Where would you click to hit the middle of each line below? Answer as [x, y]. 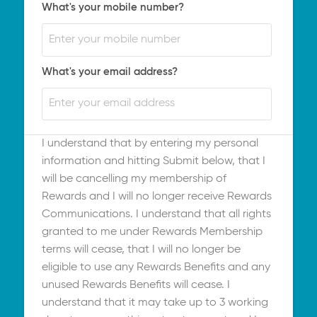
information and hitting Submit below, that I [153, 161]
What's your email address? [109, 71]
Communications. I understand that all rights [156, 214]
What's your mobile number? [113, 8]
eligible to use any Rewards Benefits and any [156, 267]
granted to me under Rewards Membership [152, 232]
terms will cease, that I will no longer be [141, 249]
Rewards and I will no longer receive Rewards [156, 196]
